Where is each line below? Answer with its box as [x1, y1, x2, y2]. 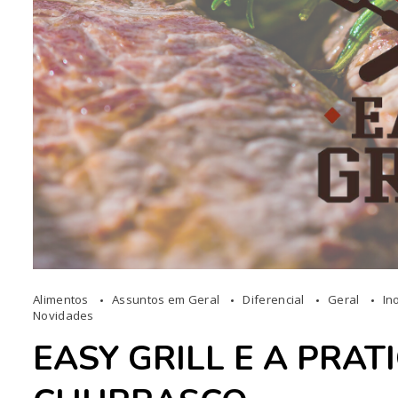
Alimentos [33, 291, 92, 308]
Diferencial [243, 291, 308, 308]
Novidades [33, 307, 94, 324]
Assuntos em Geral [112, 291, 223, 308]
